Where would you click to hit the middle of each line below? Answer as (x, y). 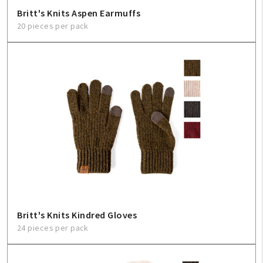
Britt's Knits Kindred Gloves (77, 215)
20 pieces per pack (53, 26)
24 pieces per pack (53, 228)
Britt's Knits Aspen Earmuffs (79, 13)
